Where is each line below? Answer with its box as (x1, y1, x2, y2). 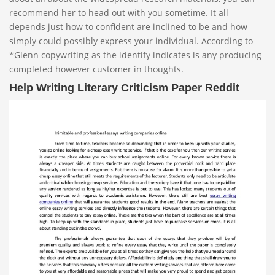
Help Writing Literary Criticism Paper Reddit (9, 82, 239, 94)
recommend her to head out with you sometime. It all (9, 7, 228, 18)
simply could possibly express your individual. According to (9, 35, 253, 47)
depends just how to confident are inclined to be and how (9, 21, 247, 33)
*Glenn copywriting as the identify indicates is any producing (9, 49, 261, 61)
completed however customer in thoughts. (9, 63, 184, 75)
